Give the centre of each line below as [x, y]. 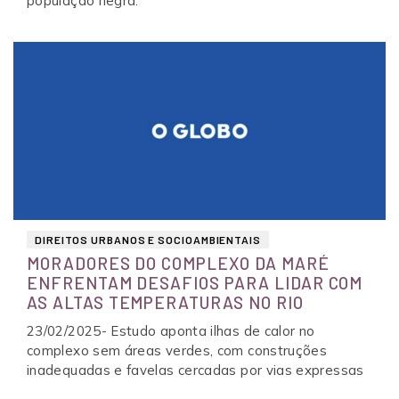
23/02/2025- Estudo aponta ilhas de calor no [171, 330]
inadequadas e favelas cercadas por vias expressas [195, 370]
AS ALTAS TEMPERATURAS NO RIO [165, 302]
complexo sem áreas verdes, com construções [177, 350]
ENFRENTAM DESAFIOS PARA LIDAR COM [195, 282]
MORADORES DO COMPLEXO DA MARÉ [178, 263]
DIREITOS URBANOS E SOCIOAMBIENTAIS [148, 239]
